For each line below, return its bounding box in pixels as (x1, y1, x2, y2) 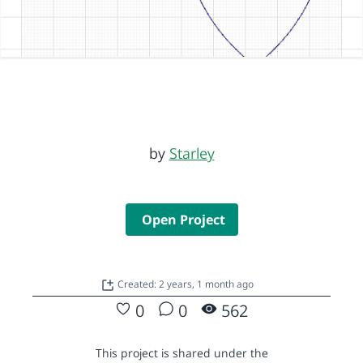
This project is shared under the (95, 344, 268, 361)
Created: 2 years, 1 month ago (117, 276, 254, 291)
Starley (169, 143, 215, 163)
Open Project (141, 210, 225, 228)
